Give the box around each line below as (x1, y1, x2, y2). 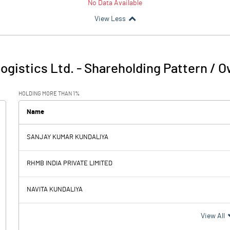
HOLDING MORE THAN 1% (18, 91, 80, 97)
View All (200, 213, 225, 220)
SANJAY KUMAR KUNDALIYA (27, 134, 108, 141)
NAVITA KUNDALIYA (27, 186, 83, 193)
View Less (94, 15, 126, 23)
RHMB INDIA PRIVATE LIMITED (27, 160, 112, 167)
